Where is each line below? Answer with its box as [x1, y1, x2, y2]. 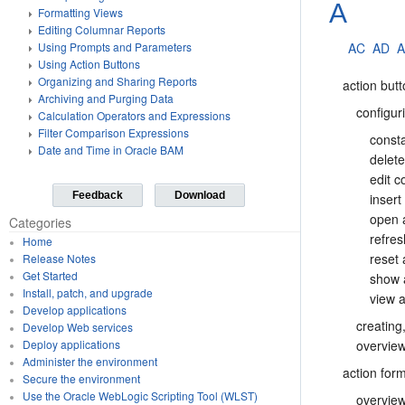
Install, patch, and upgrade [22, 285, 153, 300]
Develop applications [22, 302, 127, 317]
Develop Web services [22, 319, 133, 334]
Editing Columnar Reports [38, 22, 165, 37]
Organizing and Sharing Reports [38, 73, 197, 89]
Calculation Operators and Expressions [38, 108, 231, 123]
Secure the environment [22, 371, 140, 386]
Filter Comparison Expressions [38, 125, 189, 140]
